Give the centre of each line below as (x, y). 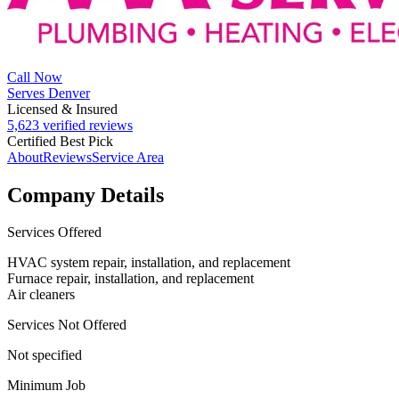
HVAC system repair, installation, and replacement (149, 263)
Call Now (35, 77)
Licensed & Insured (62, 109)
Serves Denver (49, 93)
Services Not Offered (67, 325)
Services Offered (54, 232)
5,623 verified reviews (70, 125)
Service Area (128, 157)
